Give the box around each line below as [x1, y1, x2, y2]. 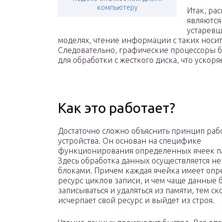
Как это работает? [58, 100, 175, 116]
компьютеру [97, 3, 138, 12]
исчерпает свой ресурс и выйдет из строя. [58, 196, 215, 205]
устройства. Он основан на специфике [58, 136, 201, 146]
